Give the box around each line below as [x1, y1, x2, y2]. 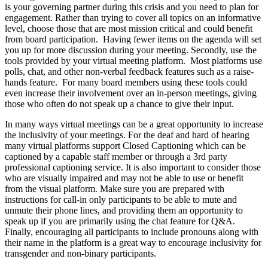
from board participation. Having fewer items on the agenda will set [5, 33, 261, 44]
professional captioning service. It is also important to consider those [5, 162, 261, 172]
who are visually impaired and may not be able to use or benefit [5, 172, 243, 183]
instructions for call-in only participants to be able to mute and [5, 194, 237, 205]
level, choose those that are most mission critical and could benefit [5, 23, 252, 33]
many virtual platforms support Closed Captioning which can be [5, 140, 246, 151]
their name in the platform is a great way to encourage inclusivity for [5, 237, 261, 248]
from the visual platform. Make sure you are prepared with [5, 183, 224, 194]
